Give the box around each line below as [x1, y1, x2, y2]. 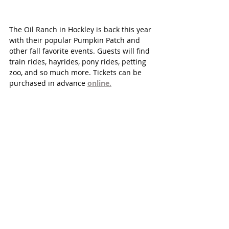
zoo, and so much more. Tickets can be [9, 67, 144, 77]
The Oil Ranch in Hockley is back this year [9, 24, 153, 34]
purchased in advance [9, 78, 87, 88]
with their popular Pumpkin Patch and [9, 35, 142, 45]
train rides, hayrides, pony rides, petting [9, 56, 148, 66]
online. [87, 78, 111, 88]
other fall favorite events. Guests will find [9, 45, 152, 56]
